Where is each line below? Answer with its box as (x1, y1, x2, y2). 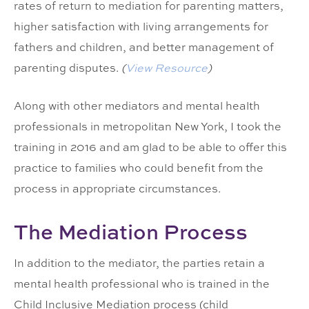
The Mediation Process (14, 217, 248, 246)
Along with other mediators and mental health (14, 98, 260, 113)
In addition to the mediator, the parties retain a (14, 255, 265, 270)
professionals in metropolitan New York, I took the (14, 119, 281, 134)
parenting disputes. (14, 60, 121, 75)
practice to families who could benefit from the (14, 160, 263, 175)
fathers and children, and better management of (14, 39, 274, 54)
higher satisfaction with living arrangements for (14, 19, 268, 34)
